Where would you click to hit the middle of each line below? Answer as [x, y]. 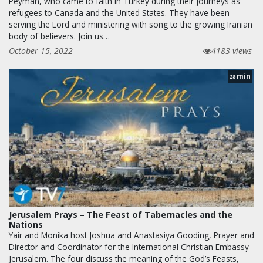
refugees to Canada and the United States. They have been [119, 12]
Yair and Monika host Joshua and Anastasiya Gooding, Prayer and [131, 235]
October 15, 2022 [41, 50]
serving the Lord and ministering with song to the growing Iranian [131, 24]
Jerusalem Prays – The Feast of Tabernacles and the [121, 215]
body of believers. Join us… [59, 36]
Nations [26, 225]
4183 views [232, 50]
